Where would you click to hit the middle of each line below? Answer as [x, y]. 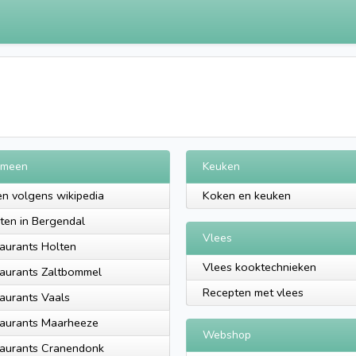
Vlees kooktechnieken [259, 267]
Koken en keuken [247, 195]
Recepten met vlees [253, 292]
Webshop [227, 335]
